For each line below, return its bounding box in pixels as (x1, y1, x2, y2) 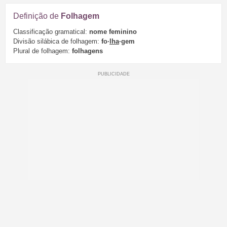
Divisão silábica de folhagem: (13, 37, 101, 46)
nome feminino (89, 28, 137, 36)
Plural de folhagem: (13, 47, 72, 55)
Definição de (13, 11, 61, 20)
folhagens (72, 47, 103, 55)
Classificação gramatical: (13, 28, 89, 36)
